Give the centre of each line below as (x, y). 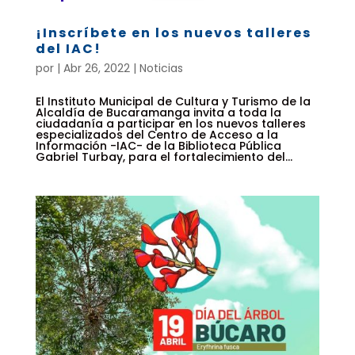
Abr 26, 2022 (96, 68)
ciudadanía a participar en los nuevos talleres (170, 123)
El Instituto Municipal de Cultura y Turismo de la (173, 101)
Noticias (161, 68)
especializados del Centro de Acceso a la (157, 134)
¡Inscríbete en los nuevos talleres (173, 32)
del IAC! (68, 48)
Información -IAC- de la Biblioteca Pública (158, 145)
